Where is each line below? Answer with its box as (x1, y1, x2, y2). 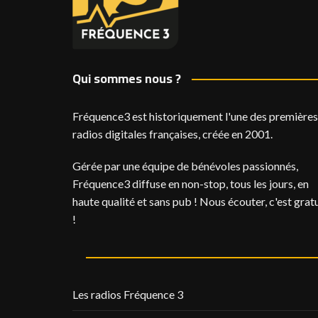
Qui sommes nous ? (72, 67, 181, 90)
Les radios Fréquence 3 (72, 287, 183, 301)
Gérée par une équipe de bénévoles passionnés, (72, 159, 298, 172)
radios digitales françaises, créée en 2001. (72, 127, 273, 141)
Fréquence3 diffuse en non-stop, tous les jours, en (72, 177, 309, 190)
